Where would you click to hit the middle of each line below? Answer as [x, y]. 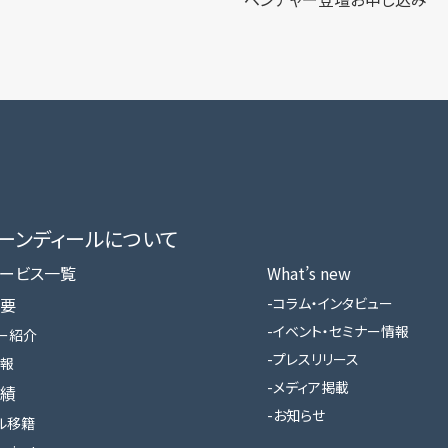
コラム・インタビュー [332, 302]
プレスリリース [315, 358]
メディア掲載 [310, 386]
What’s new [308, 272]
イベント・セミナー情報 [340, 330]
